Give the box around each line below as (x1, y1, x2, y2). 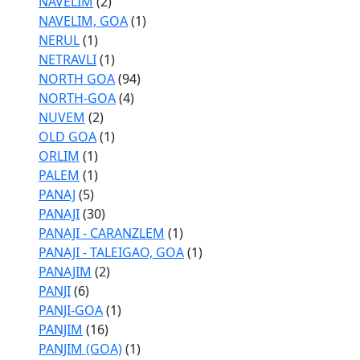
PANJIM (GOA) (39, 340, 122, 358)
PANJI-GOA (39, 301, 103, 319)
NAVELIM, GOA (39, 12, 128, 30)
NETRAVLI (39, 51, 96, 68)
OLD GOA (39, 128, 96, 145)
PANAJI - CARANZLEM (39, 224, 165, 242)
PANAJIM (39, 263, 92, 280)
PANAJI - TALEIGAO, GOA (39, 243, 184, 261)
